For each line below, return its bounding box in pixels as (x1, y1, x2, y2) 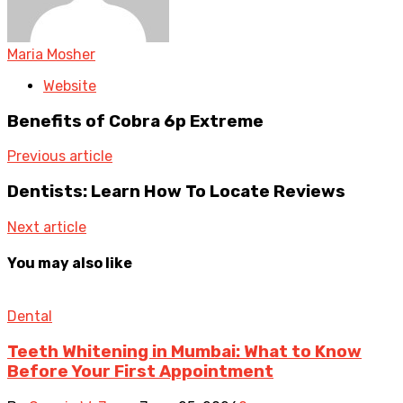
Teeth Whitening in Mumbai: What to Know (7, 341, 362, 362)
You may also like (7, 254, 132, 272)
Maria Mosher (7, 45, 95, 63)
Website (43, 76, 96, 94)
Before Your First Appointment (7, 361, 273, 381)
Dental (7, 308, 52, 326)
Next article (7, 218, 86, 236)
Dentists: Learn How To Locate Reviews (7, 181, 345, 201)
